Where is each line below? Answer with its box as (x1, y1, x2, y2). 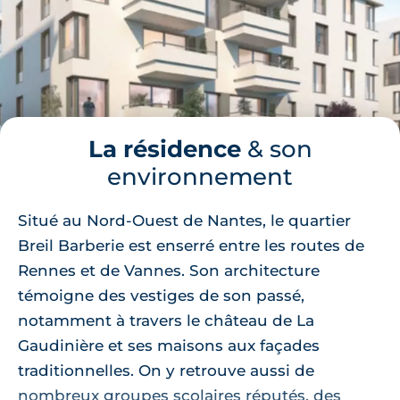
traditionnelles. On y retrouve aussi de (18, 361, 314, 379)
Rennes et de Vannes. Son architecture (18, 261, 320, 279)
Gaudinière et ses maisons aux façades (18, 336, 320, 354)
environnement (107, 162, 293, 190)
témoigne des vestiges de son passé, (18, 286, 304, 304)
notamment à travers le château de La (18, 311, 314, 329)
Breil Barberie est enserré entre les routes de (18, 236, 364, 254)
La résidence (87, 134, 241, 162)
